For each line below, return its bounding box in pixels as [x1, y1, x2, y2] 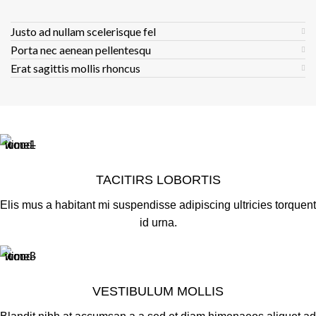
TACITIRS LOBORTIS [95, 173, 221, 187]
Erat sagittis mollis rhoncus [11, 61, 140, 75]
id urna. [139, 217, 177, 229]
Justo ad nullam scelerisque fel [11, 25, 156, 38]
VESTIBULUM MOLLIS [92, 284, 224, 298]
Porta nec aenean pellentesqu [11, 43, 151, 56]
